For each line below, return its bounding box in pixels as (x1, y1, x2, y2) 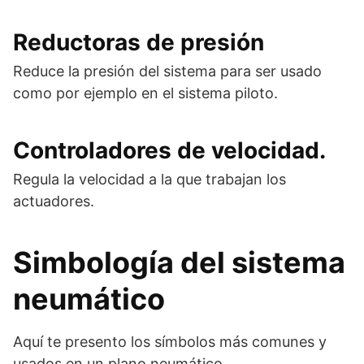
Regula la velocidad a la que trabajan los (13, 170, 286, 188)
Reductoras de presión (13, 28, 264, 56)
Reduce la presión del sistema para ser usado (13, 62, 322, 80)
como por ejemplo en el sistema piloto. (13, 84, 278, 102)
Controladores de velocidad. (13, 136, 326, 164)
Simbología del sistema (13, 244, 345, 280)
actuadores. (13, 192, 94, 210)
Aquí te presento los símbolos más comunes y (13, 332, 327, 350)
